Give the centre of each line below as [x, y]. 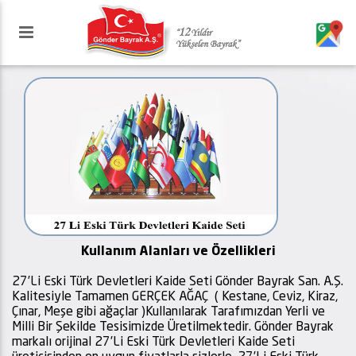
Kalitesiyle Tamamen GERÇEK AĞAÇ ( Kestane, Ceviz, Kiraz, [175, 297]
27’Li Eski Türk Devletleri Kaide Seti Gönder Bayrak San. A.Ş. [178, 282]
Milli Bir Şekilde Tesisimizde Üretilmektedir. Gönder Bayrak [173, 327]
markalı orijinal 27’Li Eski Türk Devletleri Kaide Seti [153, 342]
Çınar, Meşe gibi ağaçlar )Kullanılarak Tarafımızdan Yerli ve [168, 312]
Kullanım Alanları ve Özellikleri [178, 252]
